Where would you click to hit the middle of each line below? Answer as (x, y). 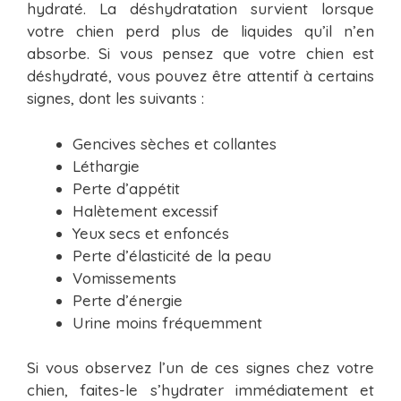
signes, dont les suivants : (115, 98)
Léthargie (106, 166)
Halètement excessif (145, 210)
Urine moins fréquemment (167, 322)
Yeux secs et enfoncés (151, 233)
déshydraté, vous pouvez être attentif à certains (200, 76)
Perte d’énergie (128, 300)
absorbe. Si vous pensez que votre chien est (200, 54)
